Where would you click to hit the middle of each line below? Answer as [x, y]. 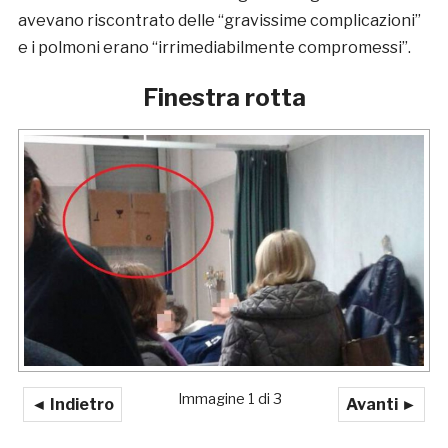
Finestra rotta [224, 97]
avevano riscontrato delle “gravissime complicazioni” [219, 20]
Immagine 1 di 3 [230, 398]
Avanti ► [382, 404]
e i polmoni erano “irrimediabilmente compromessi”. [215, 47]
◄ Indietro [72, 404]
